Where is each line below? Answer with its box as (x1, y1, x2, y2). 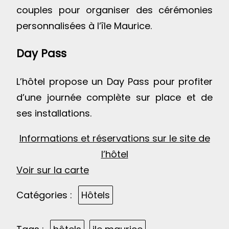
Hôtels (81, 189, 110, 202)
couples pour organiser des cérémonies (16, 4, 213, 17)
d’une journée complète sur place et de (16, 91, 213, 104)
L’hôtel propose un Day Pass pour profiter (16, 75, 213, 88)
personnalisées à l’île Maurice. (16, 19, 152, 33)
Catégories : (16, 189, 72, 202)
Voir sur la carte (16, 164, 89, 177)
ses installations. (16, 107, 91, 120)
